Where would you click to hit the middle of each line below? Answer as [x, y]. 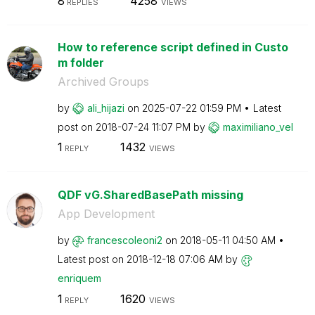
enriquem [79, 278]
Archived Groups [103, 81]
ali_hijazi [105, 108]
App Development [106, 214]
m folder [81, 62]
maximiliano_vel [258, 127]
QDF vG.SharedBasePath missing [150, 195]
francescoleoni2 [124, 240]
